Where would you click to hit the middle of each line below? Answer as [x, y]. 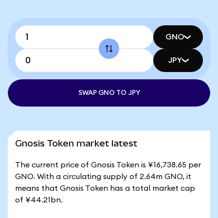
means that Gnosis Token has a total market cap [105, 188]
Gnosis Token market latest [76, 143]
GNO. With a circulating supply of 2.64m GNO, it [103, 177]
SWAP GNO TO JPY [109, 93]
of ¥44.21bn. [39, 200]
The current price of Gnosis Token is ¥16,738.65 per [108, 165]
